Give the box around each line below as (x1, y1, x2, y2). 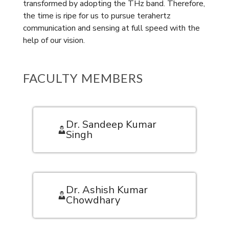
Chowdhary (65, 193, 120, 208)
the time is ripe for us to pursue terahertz (22, 10, 171, 22)
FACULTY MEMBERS (22, 70, 143, 85)
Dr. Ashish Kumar (65, 183, 148, 197)
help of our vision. (22, 35, 85, 47)
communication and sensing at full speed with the (22, 22, 200, 34)
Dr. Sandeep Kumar (65, 118, 156, 132)
